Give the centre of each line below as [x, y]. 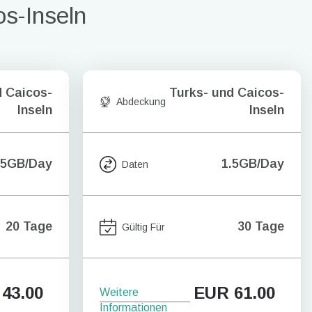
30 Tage [261, 226]
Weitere [119, 292]
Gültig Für [143, 227]
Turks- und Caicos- [227, 92]
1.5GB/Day [253, 164]
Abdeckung [141, 101]
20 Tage [29, 226]
